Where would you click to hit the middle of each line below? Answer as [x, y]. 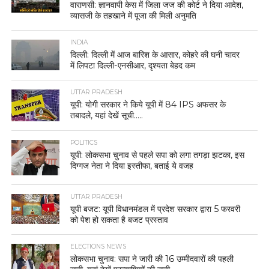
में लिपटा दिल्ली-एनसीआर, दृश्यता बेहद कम [133, 66]
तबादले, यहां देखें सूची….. [107, 116]
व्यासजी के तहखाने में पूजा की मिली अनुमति [134, 16]
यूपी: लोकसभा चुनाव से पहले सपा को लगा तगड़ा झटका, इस [158, 155]
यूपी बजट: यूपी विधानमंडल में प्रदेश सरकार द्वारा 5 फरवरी [156, 209]
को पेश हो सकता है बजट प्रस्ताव [119, 219]
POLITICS [84, 143]
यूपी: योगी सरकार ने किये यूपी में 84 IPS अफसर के [148, 105]
